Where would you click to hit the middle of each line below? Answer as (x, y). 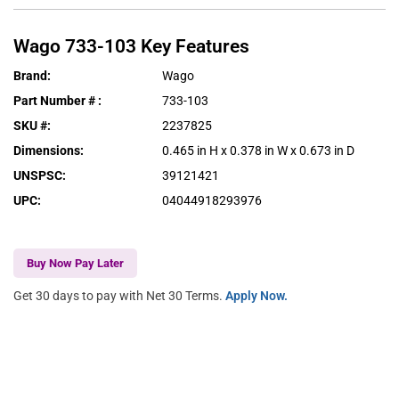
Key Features (195, 47)
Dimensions (47, 151)
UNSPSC (38, 176)
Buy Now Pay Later (75, 264)
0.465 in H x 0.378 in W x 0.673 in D (258, 151)
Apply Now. (256, 296)
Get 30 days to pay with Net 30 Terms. (119, 296)
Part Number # (56, 101)
